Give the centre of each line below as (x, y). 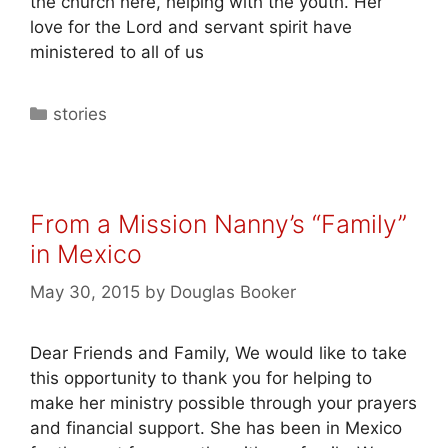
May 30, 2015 (85, 292)
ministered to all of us (117, 51)
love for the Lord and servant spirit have (191, 26)
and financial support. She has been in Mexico (216, 428)
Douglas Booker (233, 292)
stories (80, 113)
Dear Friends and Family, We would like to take (218, 353)
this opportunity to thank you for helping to (201, 378)
